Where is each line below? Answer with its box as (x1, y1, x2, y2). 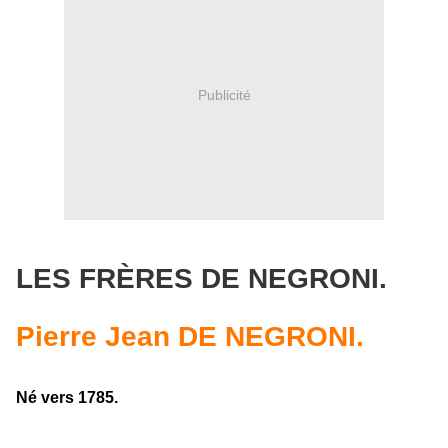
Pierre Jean (16, 320, 170, 352)
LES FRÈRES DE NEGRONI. (16, 262, 387, 294)
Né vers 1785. (16, 389, 118, 407)
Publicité (197, 86, 251, 103)
